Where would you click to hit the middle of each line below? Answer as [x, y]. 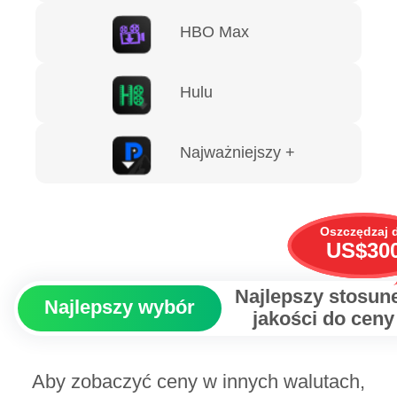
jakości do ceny [324, 319]
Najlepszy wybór [120, 308]
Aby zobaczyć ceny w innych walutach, [198, 381]
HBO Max [215, 31]
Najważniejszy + [238, 153]
